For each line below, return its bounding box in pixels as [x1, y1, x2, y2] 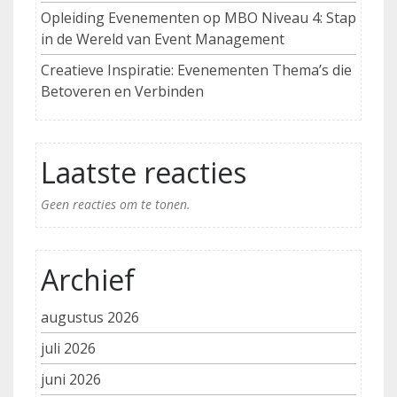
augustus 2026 [41, 307, 139, 328]
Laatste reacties [41, 153, 246, 192]
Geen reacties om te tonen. [41, 196, 191, 214]
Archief [41, 261, 135, 300]
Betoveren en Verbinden [41, 82, 204, 102]
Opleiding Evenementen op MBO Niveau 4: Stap [41, 8, 356, 28]
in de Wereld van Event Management [41, 29, 284, 50]
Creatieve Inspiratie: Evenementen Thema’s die [41, 60, 352, 81]
